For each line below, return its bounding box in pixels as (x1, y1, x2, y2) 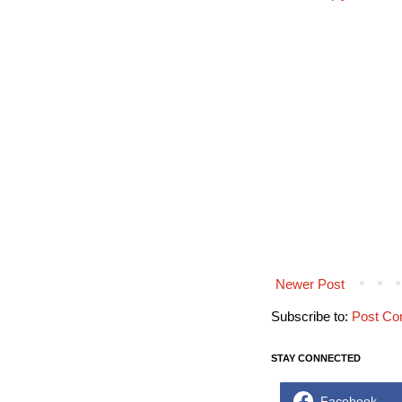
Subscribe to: (271, 309, 352, 324)
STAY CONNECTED (271, 353, 361, 363)
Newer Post (275, 276, 345, 292)
